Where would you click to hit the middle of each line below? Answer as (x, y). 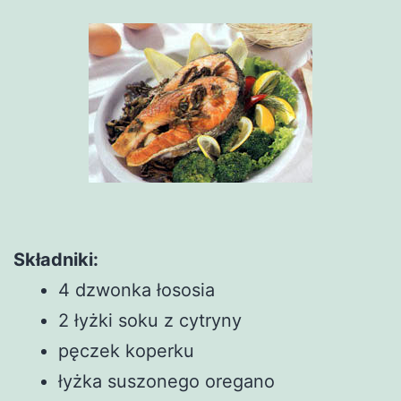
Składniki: (56, 259)
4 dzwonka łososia (137, 290)
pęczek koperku (126, 350)
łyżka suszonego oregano (166, 381)
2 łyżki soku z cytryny (150, 320)
